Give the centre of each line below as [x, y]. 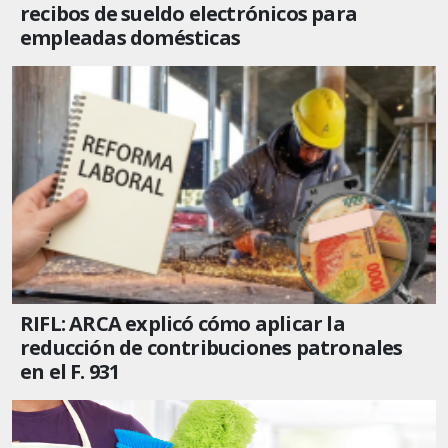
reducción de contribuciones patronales [211, 348]
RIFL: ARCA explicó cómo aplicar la [182, 324]
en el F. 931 [70, 372]
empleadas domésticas [130, 37]
